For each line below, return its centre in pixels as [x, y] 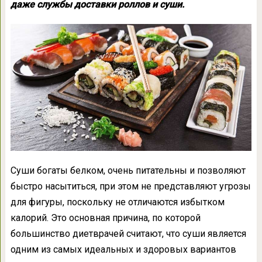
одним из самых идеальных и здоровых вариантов [123, 249]
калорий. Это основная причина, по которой [105, 218]
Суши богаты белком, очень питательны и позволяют [128, 170]
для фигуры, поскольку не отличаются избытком [117, 202]
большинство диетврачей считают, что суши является [128, 233]
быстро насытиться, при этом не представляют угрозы [130, 186]
